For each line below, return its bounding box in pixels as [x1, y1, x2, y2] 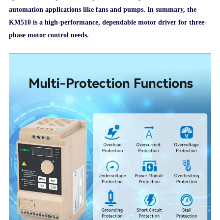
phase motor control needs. [9, 31, 89, 39]
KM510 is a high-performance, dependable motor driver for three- [9, 19, 207, 27]
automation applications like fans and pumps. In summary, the [9, 6, 197, 14]
